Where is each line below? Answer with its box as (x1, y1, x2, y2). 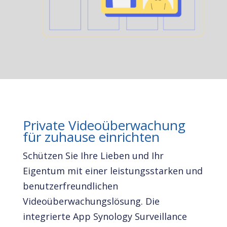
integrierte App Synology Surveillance (22, 210, 187, 222)
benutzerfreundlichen (22, 179, 118, 192)
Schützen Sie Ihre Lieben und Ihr (22, 149, 164, 162)
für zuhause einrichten (22, 127, 160, 146)
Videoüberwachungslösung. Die (22, 195, 160, 207)
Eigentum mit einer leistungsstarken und (22, 164, 203, 177)
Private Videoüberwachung (22, 116, 185, 134)
